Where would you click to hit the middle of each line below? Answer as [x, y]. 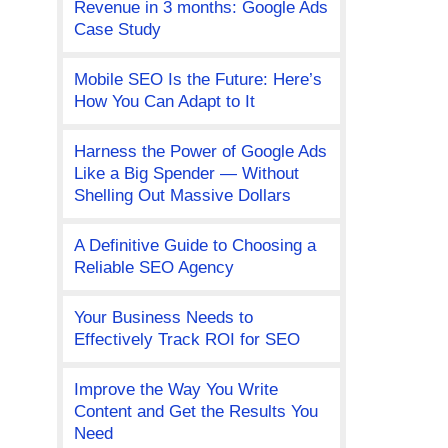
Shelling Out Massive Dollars [182, 196]
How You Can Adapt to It [164, 102]
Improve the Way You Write [175, 390]
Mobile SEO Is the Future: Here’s [197, 80]
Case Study [117, 30]
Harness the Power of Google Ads [200, 152]
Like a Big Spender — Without [186, 174]
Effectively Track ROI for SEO [186, 340]
